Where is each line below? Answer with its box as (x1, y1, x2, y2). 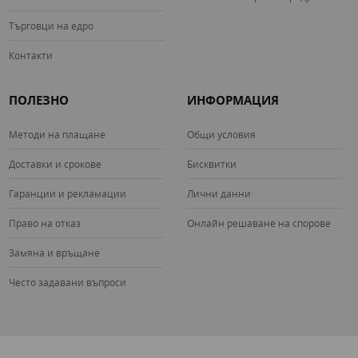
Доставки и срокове (9, 157, 102, 171)
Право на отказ (9, 217, 82, 230)
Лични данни (187, 187, 251, 201)
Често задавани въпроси (9, 276, 127, 289)
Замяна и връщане (9, 246, 101, 260)
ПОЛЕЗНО (9, 92, 70, 109)
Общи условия (187, 128, 256, 141)
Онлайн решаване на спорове (187, 217, 331, 230)
